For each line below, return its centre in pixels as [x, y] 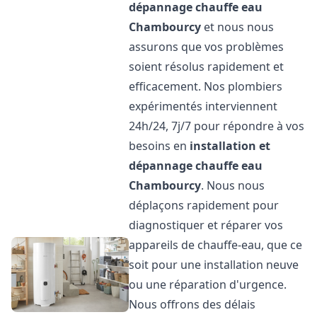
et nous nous [238, 27]
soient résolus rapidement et [207, 67]
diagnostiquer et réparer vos [206, 225]
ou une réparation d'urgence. [208, 284]
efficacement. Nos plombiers [206, 86]
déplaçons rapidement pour [204, 205]
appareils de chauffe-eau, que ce [216, 245]
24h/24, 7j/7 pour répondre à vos [217, 126]
